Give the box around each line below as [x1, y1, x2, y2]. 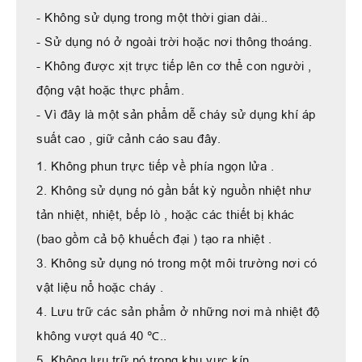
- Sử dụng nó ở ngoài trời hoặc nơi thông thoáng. [36, 34, 312, 48]
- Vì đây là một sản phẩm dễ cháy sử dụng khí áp [36, 107, 316, 121]
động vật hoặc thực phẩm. [36, 82, 184, 97]
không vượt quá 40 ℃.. [36, 328, 167, 343]
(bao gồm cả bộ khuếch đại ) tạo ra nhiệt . [36, 231, 271, 246]
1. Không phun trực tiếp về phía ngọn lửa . [36, 158, 274, 173]
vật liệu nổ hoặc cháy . [36, 280, 164, 294]
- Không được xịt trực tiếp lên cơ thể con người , [36, 58, 312, 73]
